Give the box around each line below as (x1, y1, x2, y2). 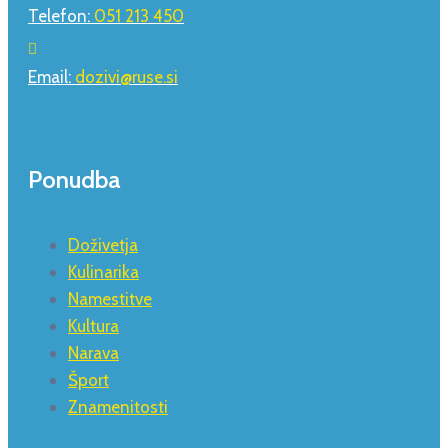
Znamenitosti (68, 396, 168, 417)
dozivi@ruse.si (75, 66, 178, 87)
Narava (68, 342, 119, 363)
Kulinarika (68, 261, 139, 282)
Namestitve (68, 288, 152, 309)
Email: (28, 66, 75, 87)
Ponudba (28, 164, 120, 194)
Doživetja (68, 234, 138, 255)
